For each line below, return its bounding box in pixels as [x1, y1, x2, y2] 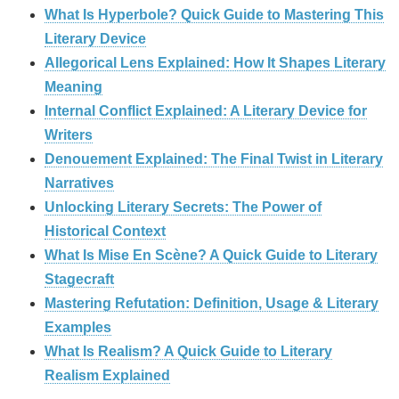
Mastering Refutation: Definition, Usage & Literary [45, 296, 379, 312]
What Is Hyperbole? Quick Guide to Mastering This [45, 7, 384, 23]
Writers [45, 127, 93, 143]
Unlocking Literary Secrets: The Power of [45, 199, 322, 216]
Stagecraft [45, 272, 114, 288]
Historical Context [45, 224, 166, 240]
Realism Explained [45, 368, 170, 384]
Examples [45, 320, 111, 336]
